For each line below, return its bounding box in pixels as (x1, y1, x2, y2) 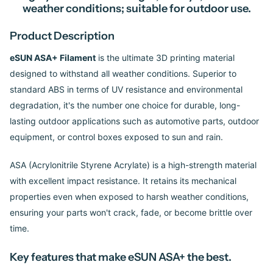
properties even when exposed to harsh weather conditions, (10, 191, 249, 202)
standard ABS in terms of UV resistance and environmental (10, 84, 243, 95)
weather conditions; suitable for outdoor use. (22, 2, 251, 16)
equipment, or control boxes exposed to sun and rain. (10, 132, 223, 143)
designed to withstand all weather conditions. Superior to (10, 68, 236, 79)
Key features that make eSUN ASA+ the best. (10, 250, 232, 264)
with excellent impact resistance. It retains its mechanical (10, 175, 236, 186)
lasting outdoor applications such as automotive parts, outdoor (10, 116, 259, 127)
